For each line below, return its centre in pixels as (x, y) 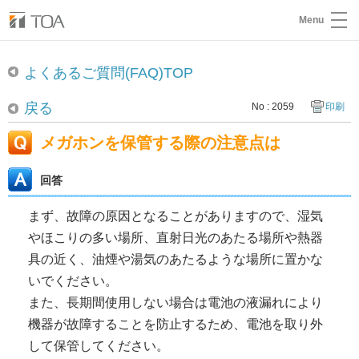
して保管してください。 (99, 346)
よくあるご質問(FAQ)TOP (109, 73)
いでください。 (73, 281)
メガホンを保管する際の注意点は (160, 143)
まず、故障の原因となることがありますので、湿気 (175, 216)
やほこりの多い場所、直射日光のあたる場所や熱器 (175, 238)
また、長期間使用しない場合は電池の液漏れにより (175, 303)
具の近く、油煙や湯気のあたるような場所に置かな (175, 259)
